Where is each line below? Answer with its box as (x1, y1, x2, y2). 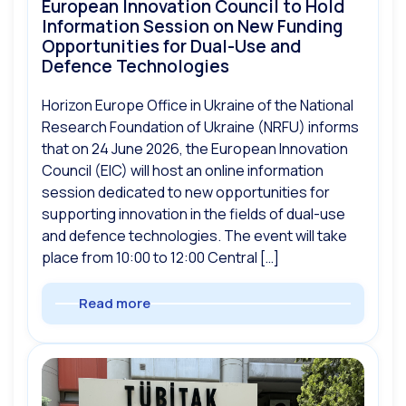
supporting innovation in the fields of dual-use (42, 203, 345, 224)
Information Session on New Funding (42, 14, 343, 38)
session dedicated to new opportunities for (42, 181, 330, 202)
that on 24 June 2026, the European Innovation (42, 138, 348, 159)
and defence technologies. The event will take (42, 225, 347, 246)
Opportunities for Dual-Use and (42, 34, 301, 58)
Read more (79, 293, 150, 313)
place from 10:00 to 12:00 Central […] (42, 246, 279, 267)
